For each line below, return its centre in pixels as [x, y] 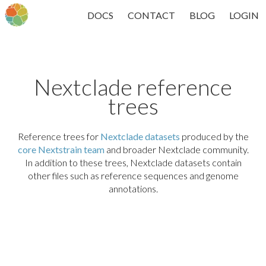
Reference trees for [58, 136]
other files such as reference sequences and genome [133, 175]
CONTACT [151, 15]
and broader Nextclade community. [176, 149]
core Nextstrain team [61, 149]
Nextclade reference [133, 87]
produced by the [214, 136]
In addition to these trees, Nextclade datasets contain [133, 162]
